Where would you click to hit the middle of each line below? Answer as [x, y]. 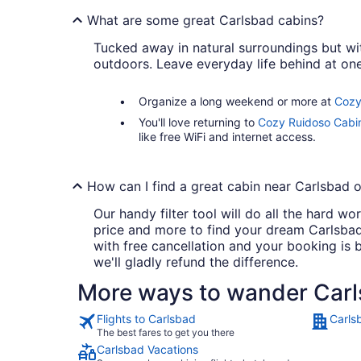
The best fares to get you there [166, 333]
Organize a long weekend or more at [237, 102]
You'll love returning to [198, 122]
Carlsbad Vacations [147, 350]
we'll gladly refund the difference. [196, 262]
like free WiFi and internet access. [227, 137]
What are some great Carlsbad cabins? [205, 21]
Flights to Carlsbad [146, 319]
